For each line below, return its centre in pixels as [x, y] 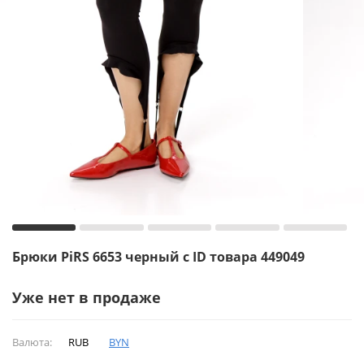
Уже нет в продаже [87, 297]
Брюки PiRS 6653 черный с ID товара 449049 [158, 256]
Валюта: [32, 342]
